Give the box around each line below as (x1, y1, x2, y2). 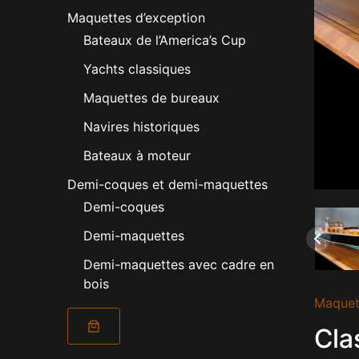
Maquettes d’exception (67, 10, 205, 26)
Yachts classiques (83, 61, 191, 78)
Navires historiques (83, 119, 200, 135)
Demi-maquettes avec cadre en (83, 256, 274, 273)
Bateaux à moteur (83, 147, 191, 164)
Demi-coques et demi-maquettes (67, 176, 268, 193)
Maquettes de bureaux (83, 90, 220, 107)
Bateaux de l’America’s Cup (83, 32, 246, 49)
